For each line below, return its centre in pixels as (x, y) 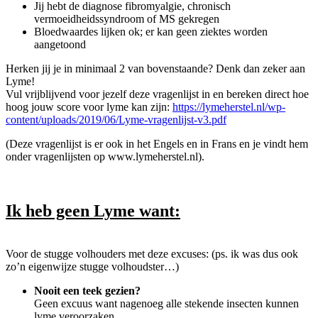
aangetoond (60, 45)
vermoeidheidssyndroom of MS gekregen (127, 19)
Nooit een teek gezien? (87, 290)
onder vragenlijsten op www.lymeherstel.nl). (105, 157)
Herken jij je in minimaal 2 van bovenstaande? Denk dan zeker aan (155, 69)
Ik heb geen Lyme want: (93, 211)
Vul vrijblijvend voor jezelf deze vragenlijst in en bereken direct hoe (157, 94)
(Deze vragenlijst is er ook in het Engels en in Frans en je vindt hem (157, 144)
